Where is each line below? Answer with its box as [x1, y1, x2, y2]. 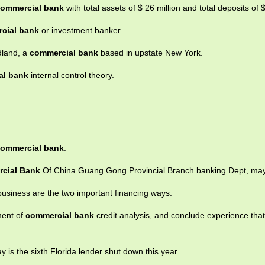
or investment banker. [39, 25, 122, 35]
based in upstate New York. [98, 48, 203, 57]
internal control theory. [28, 70, 114, 80]
